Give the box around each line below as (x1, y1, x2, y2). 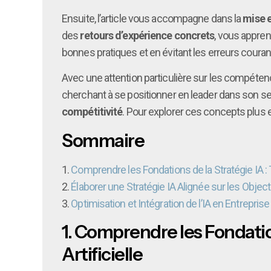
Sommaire (62, 129, 144, 152)
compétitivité (62, 105, 123, 119)
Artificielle (62, 243, 142, 266)
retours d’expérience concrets (80, 28, 215, 42)
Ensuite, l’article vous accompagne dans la (62, 11, 243, 25)
